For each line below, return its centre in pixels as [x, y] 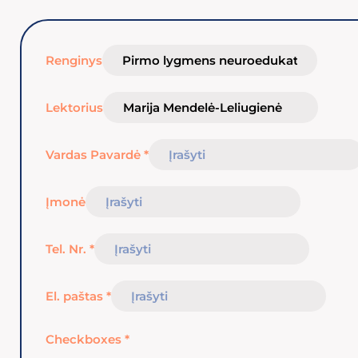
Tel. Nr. [68, 249]
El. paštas [76, 296]
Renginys [74, 60]
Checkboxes [85, 339]
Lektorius [74, 107]
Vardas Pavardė [95, 155]
